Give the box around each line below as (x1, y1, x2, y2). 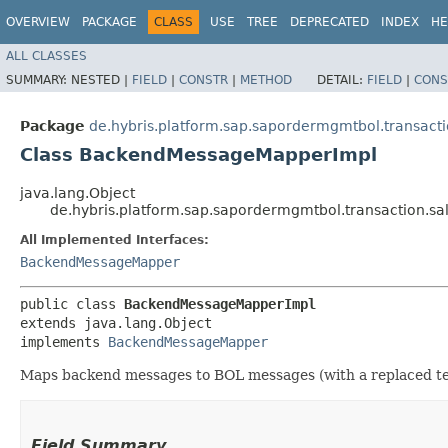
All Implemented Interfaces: (20, 232, 209, 247)
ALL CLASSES (6, 48, 87, 63)
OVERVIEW (6, 15, 70, 29)
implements (20, 333, 108, 350)
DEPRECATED (290, 15, 369, 29)
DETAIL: (317, 72, 367, 87)
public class (20, 295, 124, 312)
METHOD (240, 72, 292, 87)
